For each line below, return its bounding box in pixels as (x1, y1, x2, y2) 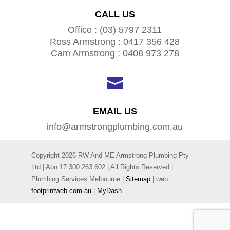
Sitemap (125, 175, 150, 183)
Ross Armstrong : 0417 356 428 (50, 36, 180, 47)
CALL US (94, 9, 135, 20)
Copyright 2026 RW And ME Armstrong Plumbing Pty (31, 151, 189, 159)
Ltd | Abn (31, 163, 60, 171)
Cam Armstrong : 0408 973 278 (50, 48, 179, 59)
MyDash (97, 186, 122, 195)
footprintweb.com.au (31, 186, 91, 195)
